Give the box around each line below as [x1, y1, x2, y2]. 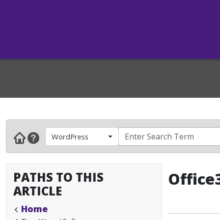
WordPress [52, 131, 88, 141]
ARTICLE [13, 183, 62, 199]
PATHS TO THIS [13, 169, 104, 185]
